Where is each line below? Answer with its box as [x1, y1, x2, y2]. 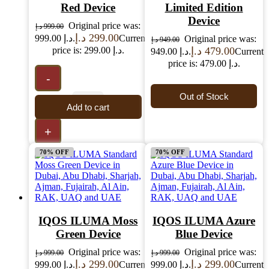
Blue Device [175, 228, 232, 241]
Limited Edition [165, 1, 243, 14]
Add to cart [67, 101, 110, 112]
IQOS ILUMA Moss [38, 214, 138, 228]
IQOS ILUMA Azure [153, 214, 255, 228]
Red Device [61, 1, 116, 14]
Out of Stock [179, 91, 229, 101]
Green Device [55, 228, 121, 241]
